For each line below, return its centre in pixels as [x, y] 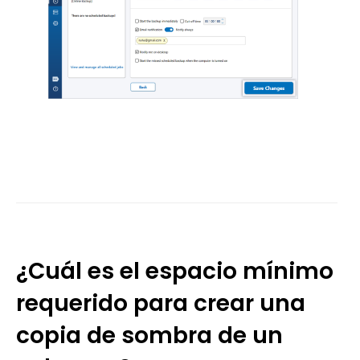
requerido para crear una [161, 304]
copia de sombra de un [149, 336]
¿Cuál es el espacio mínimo [175, 272]
